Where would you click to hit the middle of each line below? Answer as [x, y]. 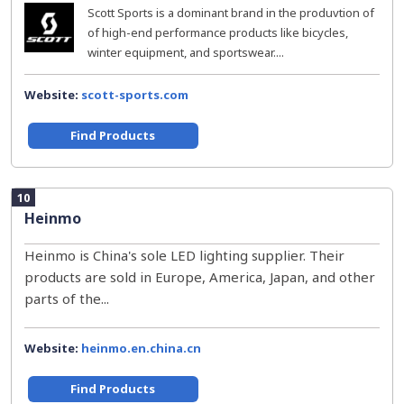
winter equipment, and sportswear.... [186, 52]
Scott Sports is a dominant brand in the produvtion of [231, 13]
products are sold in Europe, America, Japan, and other [200, 277]
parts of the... [67, 298]
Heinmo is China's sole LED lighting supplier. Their [184, 255]
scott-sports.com [135, 95]
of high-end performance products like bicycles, [218, 32]
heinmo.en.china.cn [141, 348]
